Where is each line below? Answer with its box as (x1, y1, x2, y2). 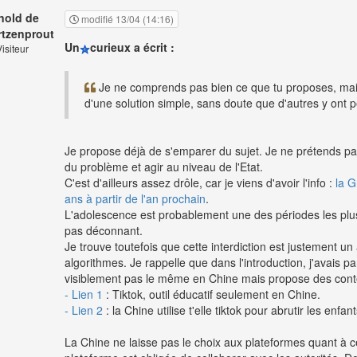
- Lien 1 (65, 286, 103, 303)
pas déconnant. (65, 222, 143, 239)
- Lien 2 (65, 302, 103, 319)
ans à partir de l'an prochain (65, 190, 206, 207)
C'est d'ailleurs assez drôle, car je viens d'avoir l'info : (65, 175, 332, 191)
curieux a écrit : (90, 39, 175, 56)
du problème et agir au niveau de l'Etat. (65, 159, 263, 175)
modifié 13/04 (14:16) (79, 12, 174, 26)
